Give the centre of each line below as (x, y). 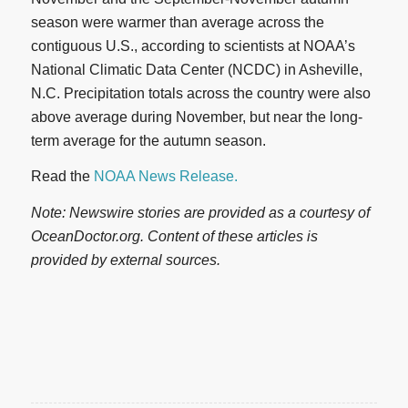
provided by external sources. (125, 260)
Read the (62, 177)
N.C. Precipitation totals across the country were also (200, 93)
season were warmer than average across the (177, 22)
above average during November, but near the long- (196, 117)
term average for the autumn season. (148, 140)
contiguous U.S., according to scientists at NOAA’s (193, 46)
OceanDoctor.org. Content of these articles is (174, 236)
